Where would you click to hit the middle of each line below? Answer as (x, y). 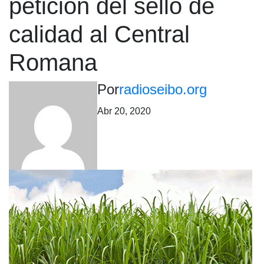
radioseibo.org (163, 89)
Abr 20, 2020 (124, 111)
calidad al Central (99, 34)
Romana (53, 62)
